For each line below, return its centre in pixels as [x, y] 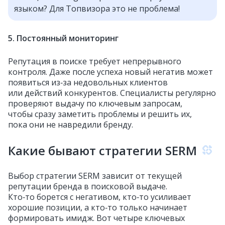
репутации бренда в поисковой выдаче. [88, 186]
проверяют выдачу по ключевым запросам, [95, 103]
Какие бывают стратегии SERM [102, 150]
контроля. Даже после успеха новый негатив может [110, 72]
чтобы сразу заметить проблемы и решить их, [100, 114]
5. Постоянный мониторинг [63, 38]
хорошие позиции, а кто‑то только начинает [98, 207]
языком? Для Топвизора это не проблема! [97, 9]
